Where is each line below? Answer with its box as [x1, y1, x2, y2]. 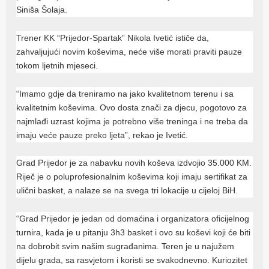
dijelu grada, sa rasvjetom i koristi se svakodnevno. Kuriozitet [16, 255, 248, 265]
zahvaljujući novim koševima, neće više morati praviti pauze [16, 46, 243, 56]
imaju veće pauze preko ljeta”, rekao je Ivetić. [16, 130, 189, 140]
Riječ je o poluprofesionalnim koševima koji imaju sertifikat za [16, 172, 248, 182]
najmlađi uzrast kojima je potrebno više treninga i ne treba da [16, 116, 249, 126]
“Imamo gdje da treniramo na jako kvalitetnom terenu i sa [16, 88, 234, 98]
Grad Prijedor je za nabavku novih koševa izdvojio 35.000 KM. [16, 158, 252, 168]
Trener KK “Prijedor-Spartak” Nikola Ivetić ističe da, [16, 32, 210, 43]
